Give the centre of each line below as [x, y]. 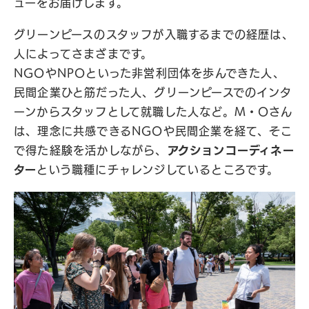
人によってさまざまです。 [83, 54]
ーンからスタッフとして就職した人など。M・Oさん [153, 112]
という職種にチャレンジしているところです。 [158, 170]
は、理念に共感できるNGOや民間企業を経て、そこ [153, 131]
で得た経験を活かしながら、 [91, 150]
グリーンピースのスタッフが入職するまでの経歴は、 [154, 34]
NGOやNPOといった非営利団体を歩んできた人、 [149, 73]
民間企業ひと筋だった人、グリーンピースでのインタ [153, 92]
